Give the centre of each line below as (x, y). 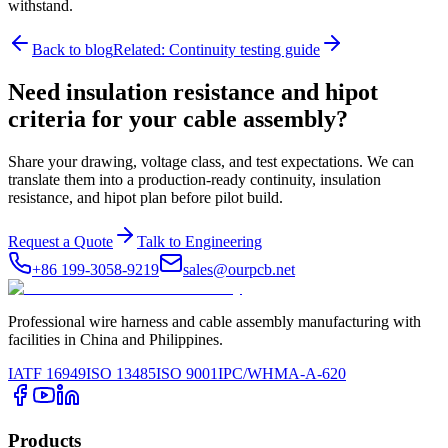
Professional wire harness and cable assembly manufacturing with (214, 322)
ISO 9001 (187, 374)
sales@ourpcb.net (239, 270)
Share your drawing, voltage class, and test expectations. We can (211, 162)
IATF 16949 (47, 374)
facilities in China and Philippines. (115, 340)
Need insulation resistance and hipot (193, 92)
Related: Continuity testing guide (216, 50)
